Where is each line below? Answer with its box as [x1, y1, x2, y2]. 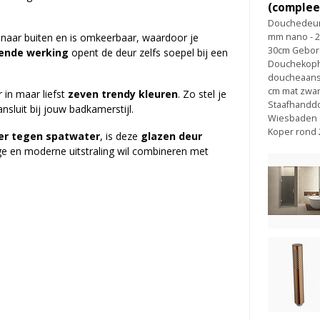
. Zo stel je [178, 87, 226, 101]
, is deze [100, 129, 141, 144]
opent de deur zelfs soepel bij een [69, 45, 228, 59]
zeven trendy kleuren [68, 87, 178, 101]
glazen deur [141, 129, 202, 144]
